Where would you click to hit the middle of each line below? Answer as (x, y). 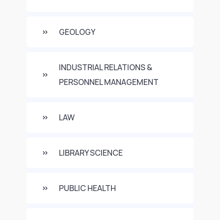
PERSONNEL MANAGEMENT (109, 82)
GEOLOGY (77, 32)
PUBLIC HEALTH (87, 188)
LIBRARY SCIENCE (91, 153)
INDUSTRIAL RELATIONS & (106, 67)
